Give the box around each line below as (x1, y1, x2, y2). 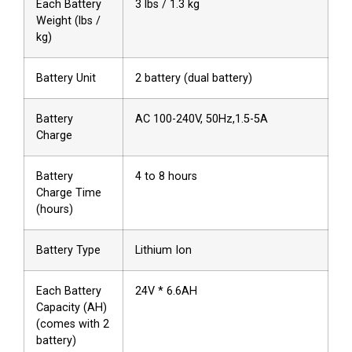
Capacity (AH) (36, 300, 107, 314)
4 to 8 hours (135, 169, 197, 183)
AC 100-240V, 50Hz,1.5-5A (135, 112, 268, 126)
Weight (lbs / (36, 13, 101, 27)
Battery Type (36, 243, 101, 257)
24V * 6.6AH (135, 284, 197, 298)
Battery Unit (36, 71, 96, 85)
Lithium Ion (135, 243, 192, 257)
